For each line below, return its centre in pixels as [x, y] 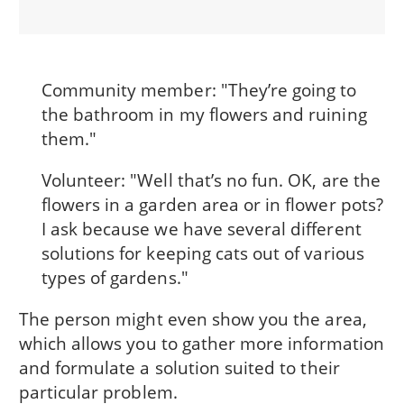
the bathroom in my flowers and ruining [204, 114]
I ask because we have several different [201, 229]
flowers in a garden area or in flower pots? [212, 205]
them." [69, 138]
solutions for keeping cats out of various [202, 253]
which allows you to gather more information [201, 344]
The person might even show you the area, [193, 319]
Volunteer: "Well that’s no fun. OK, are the [211, 180]
